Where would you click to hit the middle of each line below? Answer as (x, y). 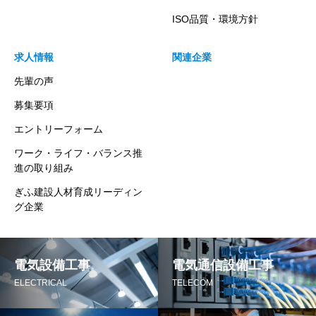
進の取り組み (44, 168)
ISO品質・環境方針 (215, 19)
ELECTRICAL (41, 283)
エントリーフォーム (59, 129)
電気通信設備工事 (223, 266)
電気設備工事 (52, 266)
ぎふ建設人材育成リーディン (78, 192)
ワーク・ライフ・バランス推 (78, 153)
